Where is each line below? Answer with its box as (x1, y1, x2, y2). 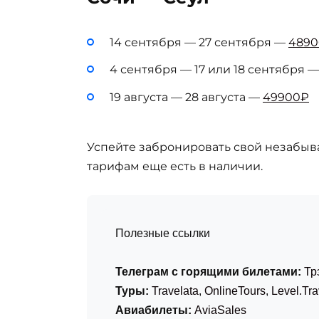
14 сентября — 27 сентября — (110, 36, 288, 50)
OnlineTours (204, 285, 266, 298)
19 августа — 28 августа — (110, 90, 263, 104)
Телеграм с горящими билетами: (115, 266, 301, 278)
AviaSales (194, 304, 246, 317)
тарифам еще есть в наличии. (87, 159, 263, 173)
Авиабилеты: (115, 304, 192, 317)
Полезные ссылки (115, 226, 210, 239)
